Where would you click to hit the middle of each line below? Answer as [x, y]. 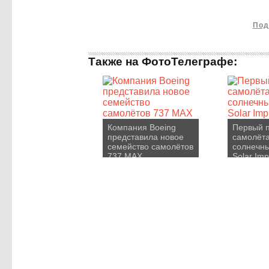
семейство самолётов [150, 147]
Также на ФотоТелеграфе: [163, 62]
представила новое [146, 137]
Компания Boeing [142, 127]
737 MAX [125, 156]
